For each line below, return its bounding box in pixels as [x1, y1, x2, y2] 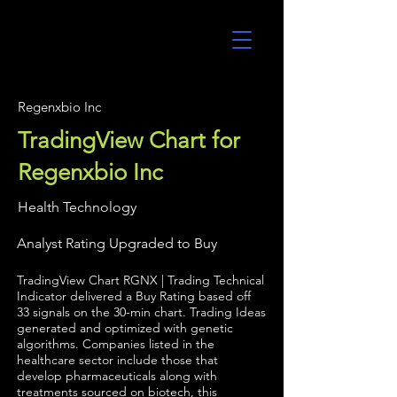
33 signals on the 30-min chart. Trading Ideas [17, 304, 266, 320]
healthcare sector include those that [17, 352, 218, 368]
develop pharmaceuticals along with [17, 368, 217, 384]
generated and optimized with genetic [17, 320, 233, 336]
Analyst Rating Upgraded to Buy [17, 235, 217, 252]
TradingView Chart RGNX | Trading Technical [17, 272, 264, 288]
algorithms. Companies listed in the [17, 336, 214, 352]
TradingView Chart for [18, 127, 240, 154]
